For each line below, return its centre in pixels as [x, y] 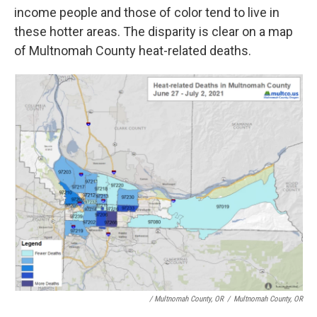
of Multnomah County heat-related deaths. [133, 51]
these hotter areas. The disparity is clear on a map [154, 31]
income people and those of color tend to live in [147, 12]
